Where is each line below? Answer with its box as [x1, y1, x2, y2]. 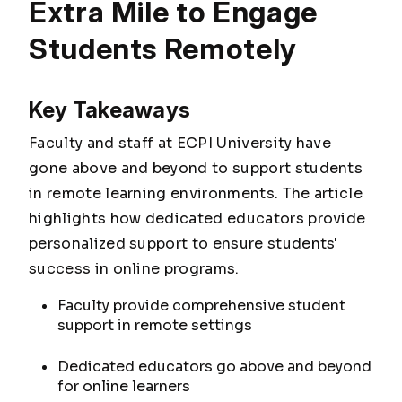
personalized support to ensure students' [29, 234, 338, 253]
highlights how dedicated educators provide [29, 209, 366, 228]
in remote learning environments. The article [29, 184, 363, 203]
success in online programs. [29, 259, 240, 278]
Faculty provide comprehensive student [57, 296, 345, 315]
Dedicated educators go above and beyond [57, 357, 371, 376]
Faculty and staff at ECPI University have [29, 134, 332, 153]
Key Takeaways [29, 97, 191, 123]
